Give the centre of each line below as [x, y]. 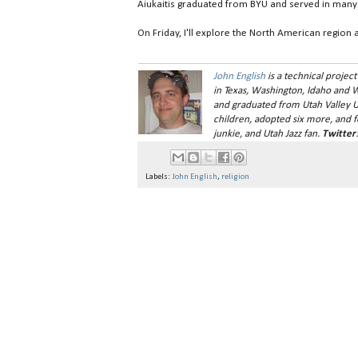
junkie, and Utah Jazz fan [266, 134]
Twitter [339, 134]
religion [235, 177]
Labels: [159, 177]
